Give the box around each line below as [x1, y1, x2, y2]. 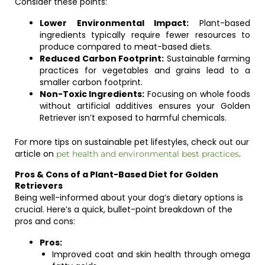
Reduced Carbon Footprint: [40, 53, 164, 64]
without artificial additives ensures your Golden [40, 100, 250, 112]
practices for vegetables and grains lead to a [40, 64, 250, 76]
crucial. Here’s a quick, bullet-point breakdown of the [15, 203, 232, 215]
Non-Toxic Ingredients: [40, 88, 145, 100]
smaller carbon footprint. [40, 76, 143, 88]
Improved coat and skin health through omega [52, 248, 250, 260]
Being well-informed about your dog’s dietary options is [15, 192, 243, 203]
